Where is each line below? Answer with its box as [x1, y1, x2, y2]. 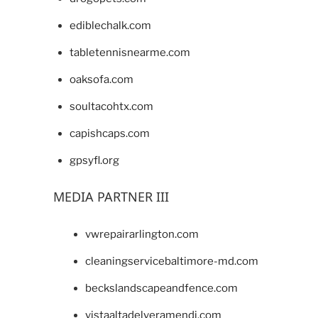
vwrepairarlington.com [85, 228, 199, 241]
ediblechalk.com [69, 18, 151, 32]
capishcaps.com [69, 126, 150, 140]
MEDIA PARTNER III [53, 187, 169, 205]
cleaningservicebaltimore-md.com [85, 255, 258, 268]
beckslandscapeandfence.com [85, 282, 238, 295]
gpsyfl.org [69, 153, 119, 167]
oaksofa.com [69, 72, 133, 86]
